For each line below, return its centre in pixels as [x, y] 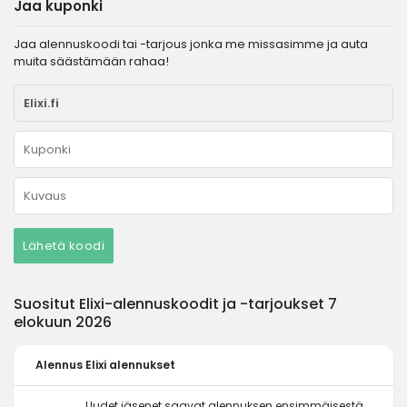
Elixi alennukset [130, 365]
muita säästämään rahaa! [91, 61]
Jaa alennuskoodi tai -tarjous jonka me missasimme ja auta [191, 44]
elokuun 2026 [63, 322]
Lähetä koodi [64, 246]
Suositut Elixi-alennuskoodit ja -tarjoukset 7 [175, 304]
